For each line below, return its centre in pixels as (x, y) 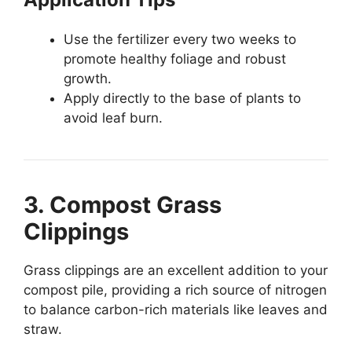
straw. (43, 329)
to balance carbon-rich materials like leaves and (176, 309)
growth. (88, 78)
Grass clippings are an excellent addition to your (176, 270)
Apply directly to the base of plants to (182, 98)
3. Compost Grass (123, 204)
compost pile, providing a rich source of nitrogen (175, 290)
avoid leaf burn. (113, 117)
